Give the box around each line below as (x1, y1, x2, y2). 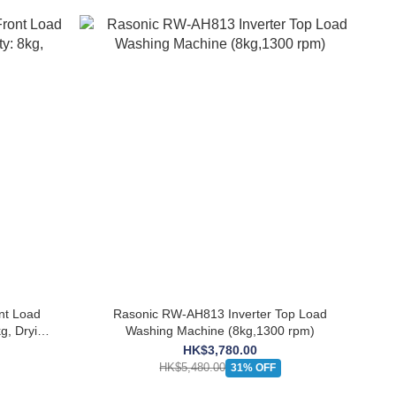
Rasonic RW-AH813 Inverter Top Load (113, 306, 328, 321)
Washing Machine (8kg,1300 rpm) (126, 323, 316, 338)
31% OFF (231, 361, 277, 374)
